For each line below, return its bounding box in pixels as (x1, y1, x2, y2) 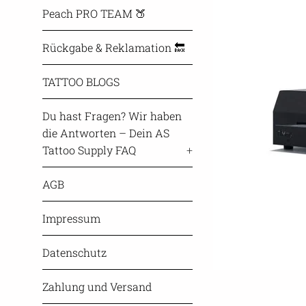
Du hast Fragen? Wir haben (42, 109, 182, 123)
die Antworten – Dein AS (42, 126, 169, 140)
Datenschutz (42, 245, 107, 260)
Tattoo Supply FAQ (42, 143, 136, 157)
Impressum (42, 211, 100, 225)
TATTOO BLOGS (42, 74, 120, 89)
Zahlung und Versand (42, 279, 152, 294)
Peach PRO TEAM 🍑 (42, 6, 146, 20)
